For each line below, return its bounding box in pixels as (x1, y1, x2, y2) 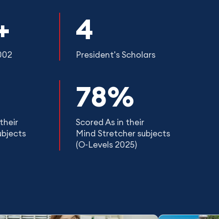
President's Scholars (76, 49, 155, 60)
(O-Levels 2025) (76, 139, 137, 150)
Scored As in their (76, 116, 144, 128)
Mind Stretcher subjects (76, 128, 170, 139)
